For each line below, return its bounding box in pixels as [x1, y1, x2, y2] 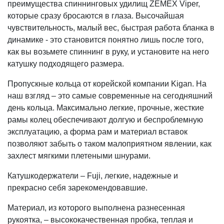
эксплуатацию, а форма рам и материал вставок [7, 127, 187, 136]
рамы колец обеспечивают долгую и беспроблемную [7, 115, 203, 124]
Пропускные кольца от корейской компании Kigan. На [7, 79, 206, 88]
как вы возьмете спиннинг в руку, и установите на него [7, 47, 209, 56]
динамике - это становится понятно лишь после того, [7, 35, 203, 44]
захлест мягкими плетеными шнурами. [7, 151, 150, 160]
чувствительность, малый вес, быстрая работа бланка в [7, 23, 214, 32]
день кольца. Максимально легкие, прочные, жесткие [7, 103, 204, 112]
